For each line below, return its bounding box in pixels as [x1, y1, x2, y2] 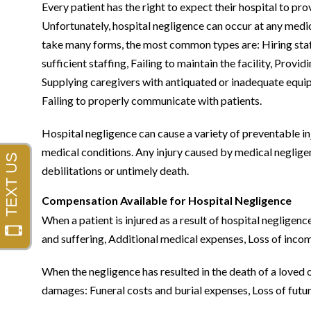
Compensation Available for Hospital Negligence [42, 194, 292, 207]
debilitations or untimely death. [42, 164, 189, 177]
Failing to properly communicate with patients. [42, 94, 262, 107]
